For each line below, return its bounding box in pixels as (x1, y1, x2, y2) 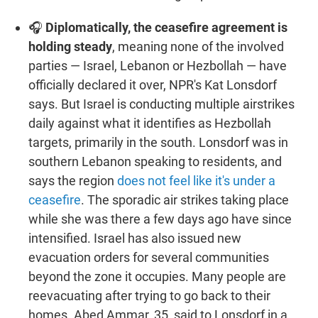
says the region (28, 172, 117, 188)
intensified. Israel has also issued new (28, 230, 241, 246)
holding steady (28, 38, 112, 54)
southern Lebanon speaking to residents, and (28, 153, 282, 169)
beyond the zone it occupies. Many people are (28, 268, 286, 284)
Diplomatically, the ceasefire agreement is (43, 19, 287, 35)
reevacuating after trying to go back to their (28, 287, 270, 303)
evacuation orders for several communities (28, 249, 269, 265)
